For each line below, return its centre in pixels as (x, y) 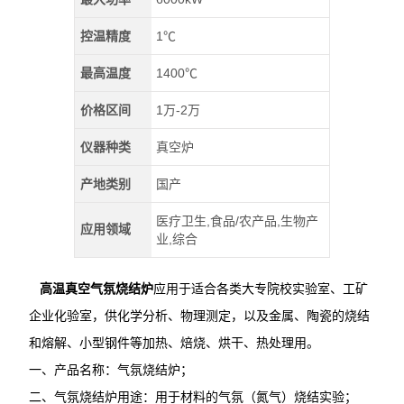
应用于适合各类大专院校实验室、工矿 (261, 289)
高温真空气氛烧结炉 (92, 289)
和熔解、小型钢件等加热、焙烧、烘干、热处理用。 (174, 343)
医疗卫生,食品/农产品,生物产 (238, 221)
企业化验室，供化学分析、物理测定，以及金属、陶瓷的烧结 (200, 316)
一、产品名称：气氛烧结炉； (111, 370)
